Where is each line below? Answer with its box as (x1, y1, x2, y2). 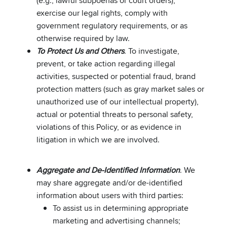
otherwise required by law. (36, 32, 130, 44)
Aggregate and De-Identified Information (36, 164, 180, 176)
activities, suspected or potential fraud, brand (36, 70, 196, 82)
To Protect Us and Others (36, 45, 124, 57)
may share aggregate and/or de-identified (36, 176, 182, 188)
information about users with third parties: (36, 189, 183, 201)
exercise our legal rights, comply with (36, 7, 168, 19)
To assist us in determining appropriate (53, 202, 188, 214)
